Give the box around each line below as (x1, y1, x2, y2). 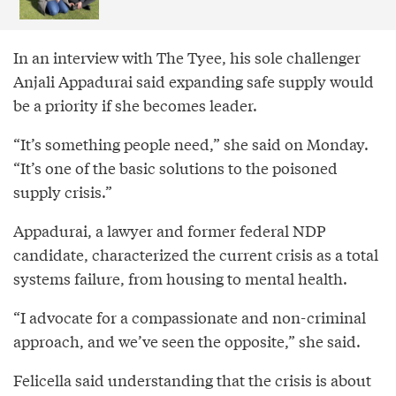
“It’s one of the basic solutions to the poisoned (13, 156, 338, 179)
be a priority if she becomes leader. (13, 94, 257, 117)
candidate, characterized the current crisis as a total (13, 243, 378, 266)
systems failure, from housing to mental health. (13, 267, 347, 290)
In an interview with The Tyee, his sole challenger (13, 46, 361, 69)
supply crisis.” (13, 180, 112, 203)
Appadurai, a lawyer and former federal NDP (13, 219, 325, 242)
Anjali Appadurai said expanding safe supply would (13, 70, 374, 93)
